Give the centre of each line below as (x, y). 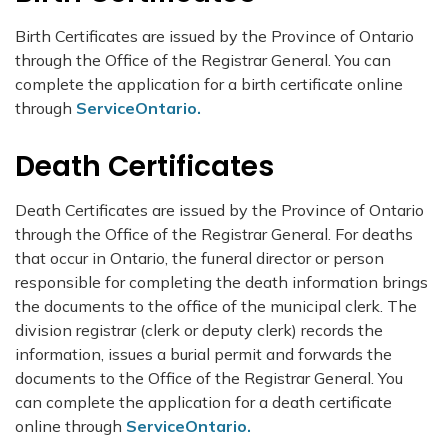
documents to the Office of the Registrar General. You (209, 378)
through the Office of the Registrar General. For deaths (214, 234)
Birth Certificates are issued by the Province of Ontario (214, 36)
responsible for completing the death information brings (221, 282)
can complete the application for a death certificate (203, 402)
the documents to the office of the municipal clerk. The (216, 306)
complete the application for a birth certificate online (209, 84)
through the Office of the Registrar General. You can (203, 60)
